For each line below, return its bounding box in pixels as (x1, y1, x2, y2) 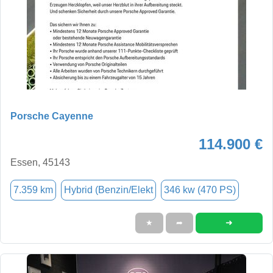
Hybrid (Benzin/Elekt (64, 184, 153, 195)
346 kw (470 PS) (164, 184, 236, 195)
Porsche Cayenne (10, 110, 93, 121)
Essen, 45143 (10, 157, 70, 168)
